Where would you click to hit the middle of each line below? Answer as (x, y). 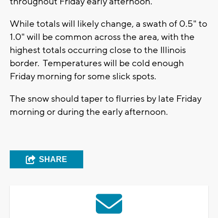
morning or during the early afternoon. (89, 112)
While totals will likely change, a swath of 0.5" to (109, 24)
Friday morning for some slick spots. (83, 77)
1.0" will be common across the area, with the (102, 37)
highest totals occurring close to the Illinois (98, 50)
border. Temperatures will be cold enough (97, 64)
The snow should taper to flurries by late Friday (106, 99)
